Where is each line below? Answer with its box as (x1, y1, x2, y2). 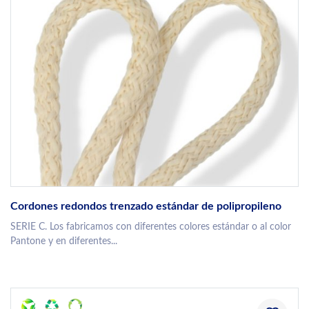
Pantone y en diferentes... (10, 237, 117, 247)
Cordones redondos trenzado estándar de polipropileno (10, 201, 281, 212)
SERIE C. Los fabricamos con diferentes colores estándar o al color (10, 222, 291, 232)
